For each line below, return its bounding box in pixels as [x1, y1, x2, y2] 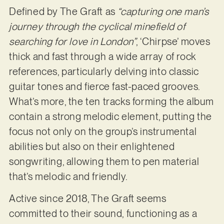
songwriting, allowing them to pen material [8, 155, 199, 167]
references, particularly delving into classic [8, 65, 199, 77]
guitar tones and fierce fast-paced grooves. [8, 80, 200, 92]
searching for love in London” [8, 35, 136, 47]
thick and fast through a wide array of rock [8, 50, 196, 62]
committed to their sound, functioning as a [8, 207, 197, 220]
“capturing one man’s [117, 5, 209, 17]
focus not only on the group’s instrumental [8, 125, 197, 137]
